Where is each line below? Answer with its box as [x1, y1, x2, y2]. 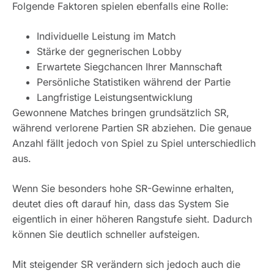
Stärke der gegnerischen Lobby [37, 45, 182, 58]
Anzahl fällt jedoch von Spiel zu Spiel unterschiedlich [12, 137, 256, 150]
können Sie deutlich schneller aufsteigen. [12, 228, 200, 241]
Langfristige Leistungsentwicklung [37, 91, 193, 104]
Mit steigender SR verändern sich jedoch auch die [12, 258, 240, 271]
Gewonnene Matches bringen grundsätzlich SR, [12, 106, 229, 119]
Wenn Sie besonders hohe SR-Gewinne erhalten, [12, 182, 234, 195]
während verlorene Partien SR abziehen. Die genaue [12, 122, 251, 135]
